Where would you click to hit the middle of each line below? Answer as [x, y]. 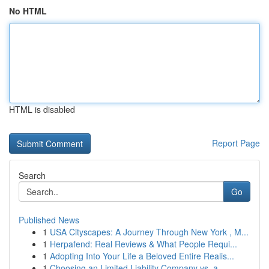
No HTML [28, 11]
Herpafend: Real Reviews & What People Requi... [144, 244]
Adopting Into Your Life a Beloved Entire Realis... [142, 256]
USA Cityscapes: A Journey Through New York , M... [149, 232]
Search [32, 175]
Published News [49, 220]
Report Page [236, 143]
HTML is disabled [42, 109]
